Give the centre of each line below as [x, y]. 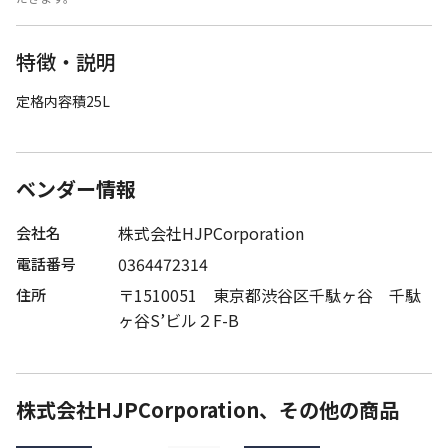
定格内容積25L [63, 101]
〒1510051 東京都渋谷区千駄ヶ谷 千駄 [269, 295]
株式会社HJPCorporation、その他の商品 [207, 410]
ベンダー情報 [76, 189]
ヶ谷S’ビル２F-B [178, 320]
